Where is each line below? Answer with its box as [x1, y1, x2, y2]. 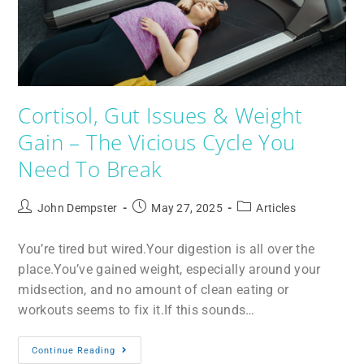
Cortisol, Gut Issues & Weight [18, 101, 303, 131]
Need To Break [18, 154, 162, 184]
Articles [256, 201, 296, 215]
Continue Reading [32, 345, 116, 357]
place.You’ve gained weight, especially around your [18, 262, 321, 278]
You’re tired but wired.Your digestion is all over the [18, 241, 315, 258]
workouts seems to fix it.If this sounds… [18, 302, 255, 318]
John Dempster [37, 201, 118, 215]
